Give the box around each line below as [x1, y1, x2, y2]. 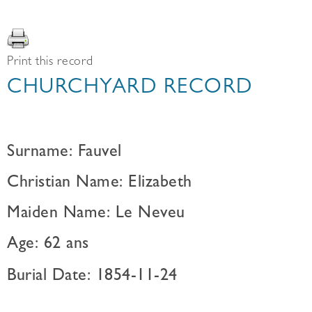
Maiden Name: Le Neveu [7, 206, 185, 223]
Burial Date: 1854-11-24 [7, 269, 178, 286]
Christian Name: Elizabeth [7, 175, 192, 192]
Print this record [7, 56, 93, 69]
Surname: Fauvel [7, 145, 122, 162]
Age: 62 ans [7, 237, 89, 253]
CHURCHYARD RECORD [7, 79, 253, 100]
